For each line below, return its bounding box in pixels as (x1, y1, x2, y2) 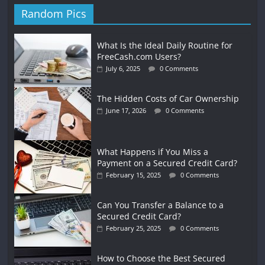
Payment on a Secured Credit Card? (97, 157, 238, 169)
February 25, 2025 (106, 223, 161, 232)
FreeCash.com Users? (97, 50, 182, 62)
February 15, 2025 (106, 170, 161, 179)
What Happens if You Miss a (97, 146, 209, 157)
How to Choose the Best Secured (97, 252, 226, 264)
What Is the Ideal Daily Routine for (97, 39, 233, 51)
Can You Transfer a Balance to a (97, 199, 224, 211)
